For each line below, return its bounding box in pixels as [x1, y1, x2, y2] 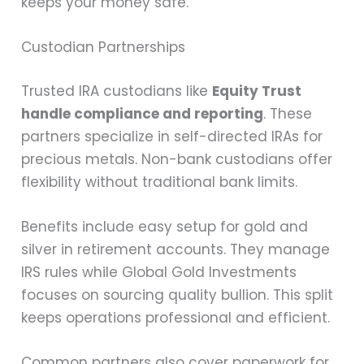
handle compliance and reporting [21, 103, 264, 123]
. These [263, 103, 313, 123]
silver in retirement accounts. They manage [21, 239, 331, 259]
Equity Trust [212, 80, 302, 101]
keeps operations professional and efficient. [21, 307, 331, 327]
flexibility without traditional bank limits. [21, 171, 298, 192]
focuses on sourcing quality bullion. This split [21, 284, 334, 305]
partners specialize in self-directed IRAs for [21, 126, 323, 146]
